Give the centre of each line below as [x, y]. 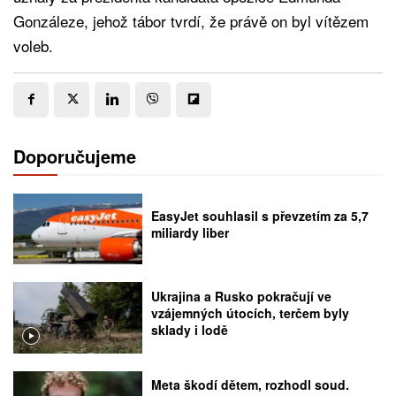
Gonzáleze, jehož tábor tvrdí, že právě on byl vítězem [191, 20]
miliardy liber [190, 232]
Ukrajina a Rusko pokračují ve [242, 296]
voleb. [33, 45]
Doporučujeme [75, 156]
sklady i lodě [190, 329]
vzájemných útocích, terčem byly [251, 312]
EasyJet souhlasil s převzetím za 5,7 [260, 216]
